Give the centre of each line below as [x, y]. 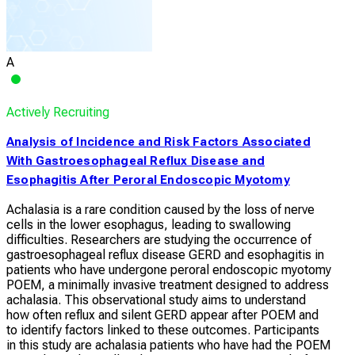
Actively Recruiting [58, 112]
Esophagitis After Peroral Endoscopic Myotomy [148, 179]
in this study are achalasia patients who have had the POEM [168, 345]
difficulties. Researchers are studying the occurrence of [159, 239]
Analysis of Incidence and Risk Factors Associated [158, 141]
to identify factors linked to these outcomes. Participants [163, 330]
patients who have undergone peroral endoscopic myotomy [169, 269]
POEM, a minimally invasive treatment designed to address [168, 284]
